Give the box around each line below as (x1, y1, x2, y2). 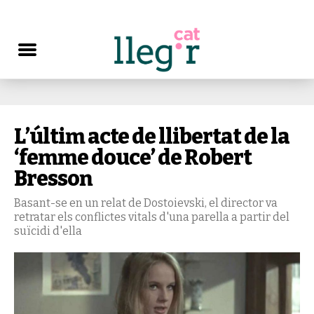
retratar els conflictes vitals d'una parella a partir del (14, 210, 289, 224)
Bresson (14, 166, 92, 191)
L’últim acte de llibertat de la (14, 124, 289, 149)
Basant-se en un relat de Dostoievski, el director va (14, 196, 278, 210)
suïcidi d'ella (14, 224, 82, 238)
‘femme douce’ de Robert (14, 145, 252, 170)
